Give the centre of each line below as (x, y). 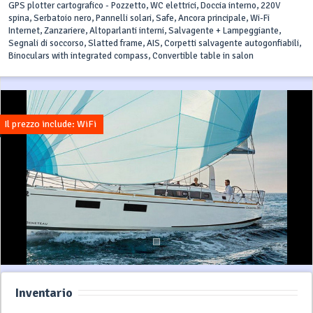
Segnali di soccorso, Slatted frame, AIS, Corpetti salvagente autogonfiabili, (155, 44)
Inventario (44, 293)
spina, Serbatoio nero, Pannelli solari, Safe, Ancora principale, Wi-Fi (139, 19)
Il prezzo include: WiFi (50, 124)
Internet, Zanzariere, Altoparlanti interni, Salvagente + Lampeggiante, (145, 31)
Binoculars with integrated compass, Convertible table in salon (131, 56)
